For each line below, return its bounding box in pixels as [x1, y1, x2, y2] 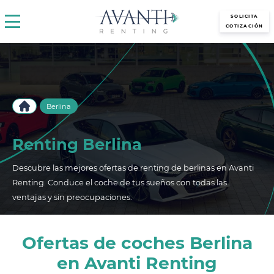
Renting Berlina [12, 135, 142, 154]
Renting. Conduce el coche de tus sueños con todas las [12, 178, 227, 187]
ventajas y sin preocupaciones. [12, 193, 132, 202]
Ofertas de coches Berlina [21, 232, 253, 253]
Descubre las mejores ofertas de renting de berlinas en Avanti [12, 163, 254, 172]
